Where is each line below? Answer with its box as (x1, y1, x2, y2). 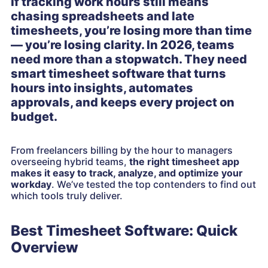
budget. (11, 109, 57, 124)
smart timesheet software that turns (11, 66, 226, 81)
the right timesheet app (129, 156, 239, 167)
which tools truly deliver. (11, 190, 123, 202)
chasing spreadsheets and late (11, 9, 194, 23)
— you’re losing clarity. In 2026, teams (11, 38, 234, 52)
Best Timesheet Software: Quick (11, 222, 237, 239)
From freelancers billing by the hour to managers (11, 144, 233, 156)
